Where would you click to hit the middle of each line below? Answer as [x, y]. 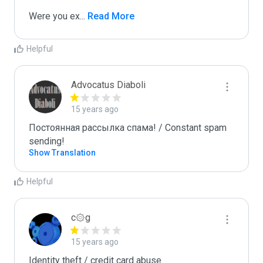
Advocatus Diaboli [108, 85]
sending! [47, 141]
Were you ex [54, 16]
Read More [110, 16]
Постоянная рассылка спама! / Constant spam [128, 128]
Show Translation [62, 153]
